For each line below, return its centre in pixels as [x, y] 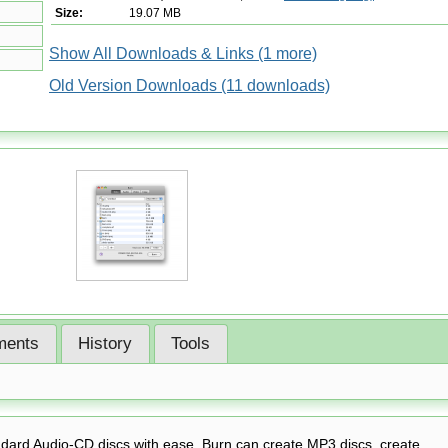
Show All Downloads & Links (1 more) [183, 53]
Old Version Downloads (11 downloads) [189, 85]
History [105, 344]
